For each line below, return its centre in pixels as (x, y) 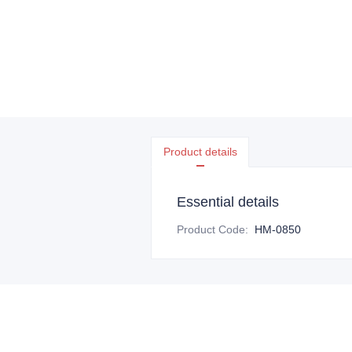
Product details (200, 152)
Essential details (228, 202)
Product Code (211, 229)
